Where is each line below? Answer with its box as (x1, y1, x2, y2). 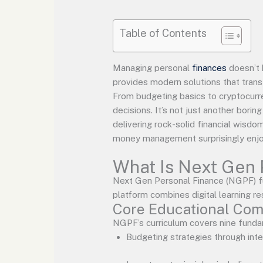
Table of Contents (119, 27, 207, 40)
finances (192, 63, 227, 73)
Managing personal (113, 63, 193, 73)
